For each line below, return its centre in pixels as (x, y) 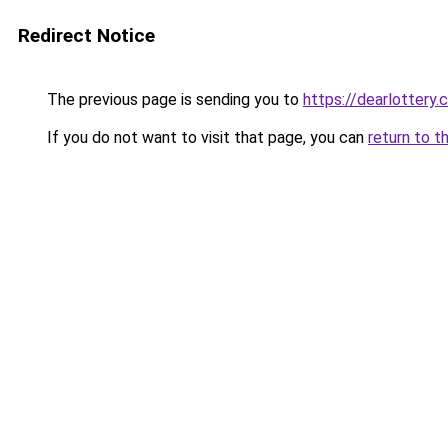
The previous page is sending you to (173, 99)
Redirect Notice (86, 35)
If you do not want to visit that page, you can (205, 137)
